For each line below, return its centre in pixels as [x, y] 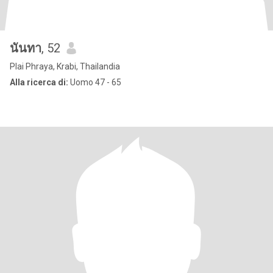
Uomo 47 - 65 [95, 82]
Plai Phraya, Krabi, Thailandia [65, 66]
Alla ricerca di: [39, 82]
